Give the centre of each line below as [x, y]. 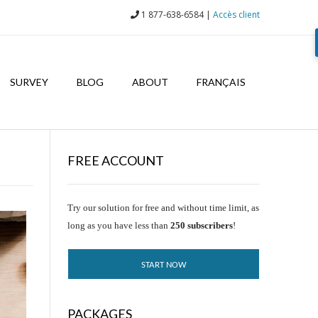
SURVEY [29, 82]
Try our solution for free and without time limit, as [163, 208]
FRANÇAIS [221, 82]
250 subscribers [201, 225]
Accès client [236, 14]
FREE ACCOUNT [115, 160]
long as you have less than [119, 225]
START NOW [164, 265]
